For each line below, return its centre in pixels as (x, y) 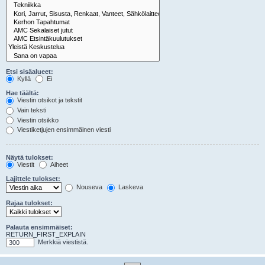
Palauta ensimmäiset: (39, 227)
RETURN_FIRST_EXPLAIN (46, 235)
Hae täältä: (22, 93)
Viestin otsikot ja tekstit (49, 100)
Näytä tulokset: (30, 157)
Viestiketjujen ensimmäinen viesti (63, 130)
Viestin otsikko (37, 120)
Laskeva (130, 187)
